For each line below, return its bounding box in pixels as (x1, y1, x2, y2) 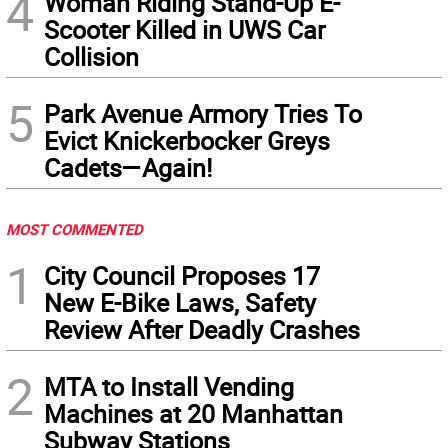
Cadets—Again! (44, 151, 212, 185)
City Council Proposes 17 (44, 259, 320, 293)
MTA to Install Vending (44, 370, 294, 404)
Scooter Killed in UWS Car (44, 13, 325, 47)
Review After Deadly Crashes (44, 313, 360, 347)
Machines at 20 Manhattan (44, 397, 343, 431)
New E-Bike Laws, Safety (44, 286, 316, 320)
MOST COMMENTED (6, 219, 143, 240)
